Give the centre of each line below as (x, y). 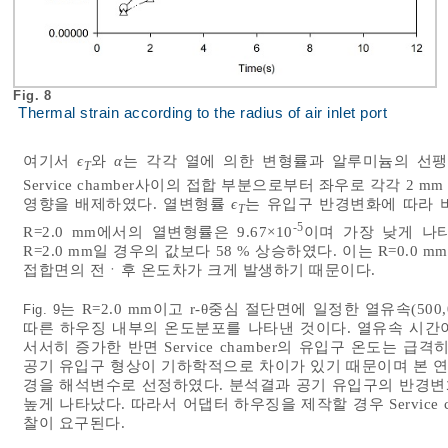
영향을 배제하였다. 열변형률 (127, 203)
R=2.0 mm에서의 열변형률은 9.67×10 (158, 232)
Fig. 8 (34, 95)
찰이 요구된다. (74, 423)
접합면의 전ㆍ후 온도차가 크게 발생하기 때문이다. (199, 270)
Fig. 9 (42, 310)
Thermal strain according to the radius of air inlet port (202, 112)
